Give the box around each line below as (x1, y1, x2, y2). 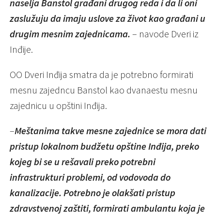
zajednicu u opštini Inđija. (10, 99, 107, 111)
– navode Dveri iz (130, 27, 199, 40)
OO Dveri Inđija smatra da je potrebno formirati (10, 68, 193, 80)
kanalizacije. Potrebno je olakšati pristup (10, 186, 175, 199)
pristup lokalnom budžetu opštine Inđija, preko (10, 139, 199, 152)
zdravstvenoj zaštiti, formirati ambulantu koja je (10, 201, 205, 214)
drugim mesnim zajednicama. (10, 27, 130, 40)
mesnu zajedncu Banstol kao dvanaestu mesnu (10, 83, 198, 96)
